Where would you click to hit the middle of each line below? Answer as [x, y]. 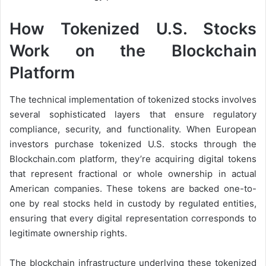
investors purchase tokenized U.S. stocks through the [133, 144]
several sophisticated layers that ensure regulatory [133, 114]
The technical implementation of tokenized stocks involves [133, 99]
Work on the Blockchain [133, 51]
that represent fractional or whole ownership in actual [133, 173]
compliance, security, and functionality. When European [133, 129]
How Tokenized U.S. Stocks [133, 29]
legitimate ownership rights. [68, 233]
